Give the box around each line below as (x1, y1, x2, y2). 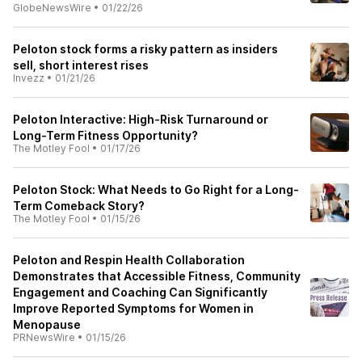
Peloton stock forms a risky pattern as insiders (13, 42, 278, 56)
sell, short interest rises (13, 58, 149, 72)
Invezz (13, 72, 44, 84)
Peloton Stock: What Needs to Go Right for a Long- (13, 183, 299, 196)
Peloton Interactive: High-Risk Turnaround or (13, 112, 268, 126)
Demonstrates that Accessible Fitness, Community (13, 269, 301, 283)
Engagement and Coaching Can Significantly (13, 285, 267, 299)
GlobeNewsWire (13, 2, 91, 14)
